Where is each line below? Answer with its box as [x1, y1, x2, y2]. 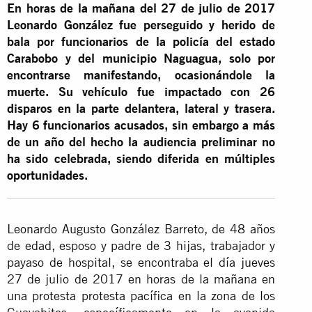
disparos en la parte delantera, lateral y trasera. [7, 100, 276, 116]
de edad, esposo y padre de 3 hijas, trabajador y [7, 237, 276, 253]
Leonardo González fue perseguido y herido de [7, 17, 276, 32]
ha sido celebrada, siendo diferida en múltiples [7, 150, 276, 166]
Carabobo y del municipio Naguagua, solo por [7, 50, 276, 65]
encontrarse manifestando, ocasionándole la [7, 67, 276, 82]
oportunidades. [7, 167, 88, 182]
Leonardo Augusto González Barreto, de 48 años [7, 221, 276, 236]
